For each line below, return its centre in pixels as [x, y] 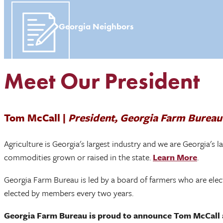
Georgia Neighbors [96, 26]
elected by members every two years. [71, 193]
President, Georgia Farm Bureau [145, 117]
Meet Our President [102, 81]
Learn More [175, 157]
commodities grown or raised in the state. [78, 157]
